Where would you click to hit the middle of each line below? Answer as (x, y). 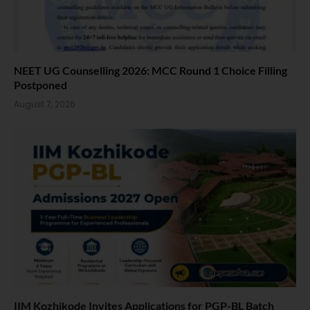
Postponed (40, 84)
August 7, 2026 (45, 104)
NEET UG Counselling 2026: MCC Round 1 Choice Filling (151, 70)
